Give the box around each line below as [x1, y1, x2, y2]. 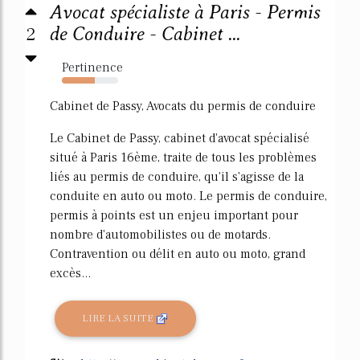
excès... [50, 264, 91, 281]
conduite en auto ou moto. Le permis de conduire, [50, 187, 327, 204]
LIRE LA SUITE [82, 311, 157, 325]
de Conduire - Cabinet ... [50, 22, 240, 45]
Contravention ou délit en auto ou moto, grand [50, 245, 305, 262]
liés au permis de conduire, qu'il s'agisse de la [50, 168, 304, 185]
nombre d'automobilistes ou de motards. [50, 226, 271, 243]
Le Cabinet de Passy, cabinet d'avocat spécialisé [50, 129, 309, 146]
